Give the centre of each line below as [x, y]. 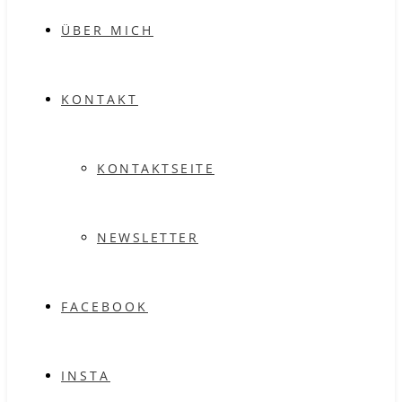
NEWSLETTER [148, 237]
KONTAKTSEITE [156, 168]
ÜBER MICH [107, 30]
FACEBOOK [105, 306]
